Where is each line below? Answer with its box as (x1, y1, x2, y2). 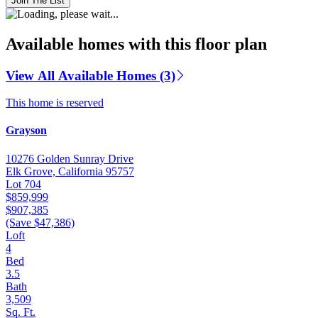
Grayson (6, 124, 47, 137)
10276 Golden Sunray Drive (6, 152, 133, 165)
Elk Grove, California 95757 (6, 165, 134, 177)
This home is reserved (6, 97, 104, 109)
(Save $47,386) (6, 216, 75, 229)
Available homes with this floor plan (6, 34, 267, 53)
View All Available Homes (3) (6, 67, 175, 83)
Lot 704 (6, 177, 41, 190)
